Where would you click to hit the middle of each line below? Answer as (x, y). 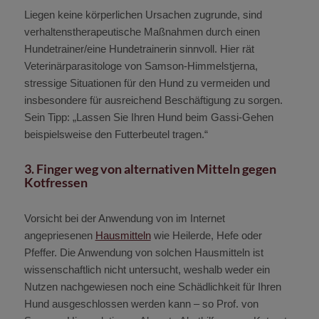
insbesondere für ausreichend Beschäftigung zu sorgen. (153, 100)
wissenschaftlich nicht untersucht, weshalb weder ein (147, 270)
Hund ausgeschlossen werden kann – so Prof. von (141, 304)
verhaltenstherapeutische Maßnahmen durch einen (142, 32)
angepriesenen (59, 236)
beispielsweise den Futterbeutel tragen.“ (116, 135)
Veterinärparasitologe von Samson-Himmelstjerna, (141, 66)
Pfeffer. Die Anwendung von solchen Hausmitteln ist (143, 253)
